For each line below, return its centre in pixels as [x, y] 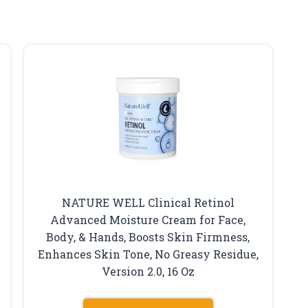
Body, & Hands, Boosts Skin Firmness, [148, 236]
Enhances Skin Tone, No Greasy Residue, [148, 254]
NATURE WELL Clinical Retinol [148, 202]
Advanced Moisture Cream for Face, [148, 219]
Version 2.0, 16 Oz [148, 271]
